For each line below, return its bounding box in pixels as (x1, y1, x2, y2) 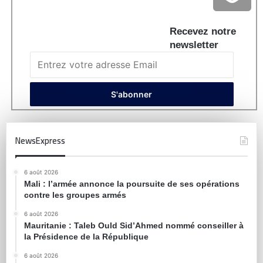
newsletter (170, 39, 218, 51)
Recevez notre (170, 26, 236, 38)
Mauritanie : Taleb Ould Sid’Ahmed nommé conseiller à (24, 221, 244, 231)
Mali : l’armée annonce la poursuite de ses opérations (24, 179, 240, 189)
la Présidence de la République (24, 232, 149, 242)
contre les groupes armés (24, 190, 126, 200)
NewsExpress (15, 132, 65, 150)
